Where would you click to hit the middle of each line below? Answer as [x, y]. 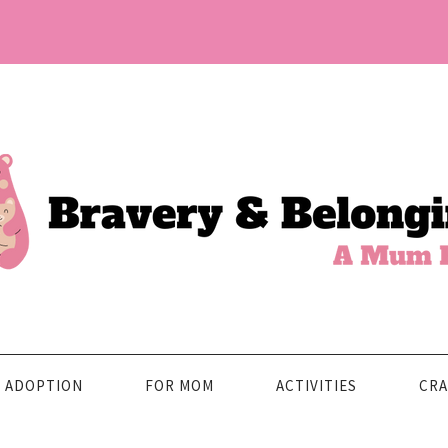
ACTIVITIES [316, 385]
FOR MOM [179, 385]
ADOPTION [44, 385]
